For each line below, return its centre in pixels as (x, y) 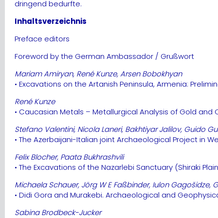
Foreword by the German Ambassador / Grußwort (104, 56)
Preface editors (42, 38)
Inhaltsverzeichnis (51, 21)
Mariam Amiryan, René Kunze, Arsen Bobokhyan (98, 73)
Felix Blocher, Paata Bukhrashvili (69, 157)
